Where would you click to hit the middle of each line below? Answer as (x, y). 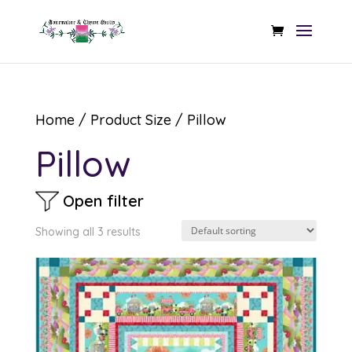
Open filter (103, 201)
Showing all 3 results (88, 232)
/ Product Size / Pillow (150, 120)
